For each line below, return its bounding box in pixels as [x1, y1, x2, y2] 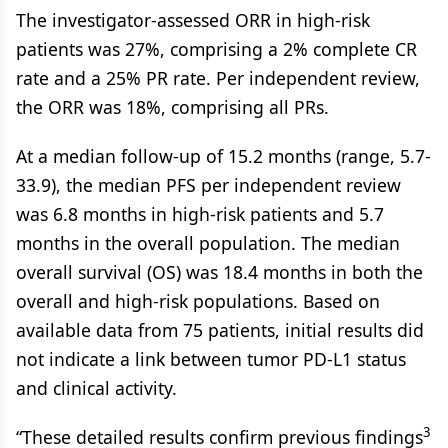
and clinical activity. [16, 376, 177, 400]
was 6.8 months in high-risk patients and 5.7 [16, 202, 384, 226]
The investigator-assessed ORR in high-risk [16, 8, 370, 32]
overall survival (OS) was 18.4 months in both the [16, 260, 423, 284]
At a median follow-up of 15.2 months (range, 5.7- [16, 144, 431, 168]
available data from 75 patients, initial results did [16, 318, 424, 342]
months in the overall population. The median [16, 231, 400, 255]
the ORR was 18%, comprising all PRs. [16, 95, 329, 119]
